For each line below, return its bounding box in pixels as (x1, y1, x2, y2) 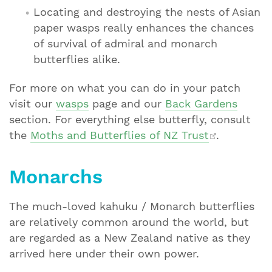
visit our (9, 98, 56, 110)
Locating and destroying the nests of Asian (33, 6, 260, 19)
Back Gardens (165, 98, 237, 110)
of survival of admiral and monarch (33, 38, 217, 50)
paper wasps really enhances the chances (33, 22, 254, 35)
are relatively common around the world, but (9, 216, 249, 229)
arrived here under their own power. (9, 248, 199, 260)
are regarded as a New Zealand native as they (9, 232, 250, 245)
